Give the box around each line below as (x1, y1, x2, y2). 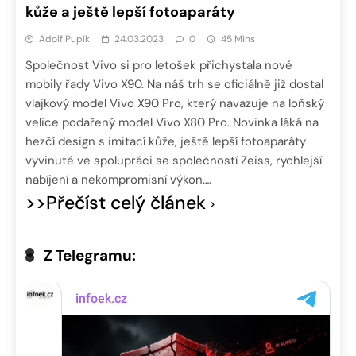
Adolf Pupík (39, 32, 90, 45)
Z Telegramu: (44, 245, 136, 265)
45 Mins (221, 32, 255, 45)
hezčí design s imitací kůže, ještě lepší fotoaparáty (25, 133, 306, 149)
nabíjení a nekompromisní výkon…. (25, 171, 211, 188)
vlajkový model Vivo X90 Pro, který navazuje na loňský (25, 95, 324, 111)
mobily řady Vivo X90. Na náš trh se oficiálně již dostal (25, 75, 323, 92)
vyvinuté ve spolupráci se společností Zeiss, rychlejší (25, 152, 322, 168)
